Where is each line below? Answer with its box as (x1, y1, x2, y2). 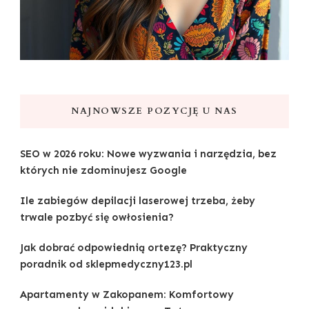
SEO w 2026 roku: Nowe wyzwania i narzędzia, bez (20, 147, 277, 160)
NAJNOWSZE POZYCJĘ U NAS (71, 104, 238, 117)
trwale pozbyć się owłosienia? (20, 210, 174, 223)
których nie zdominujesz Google (20, 163, 187, 177)
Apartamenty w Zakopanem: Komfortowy (20, 288, 234, 301)
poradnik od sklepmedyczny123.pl (20, 257, 192, 270)
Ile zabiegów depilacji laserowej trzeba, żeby (20, 194, 255, 207)
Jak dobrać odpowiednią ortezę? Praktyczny (20, 241, 248, 254)
